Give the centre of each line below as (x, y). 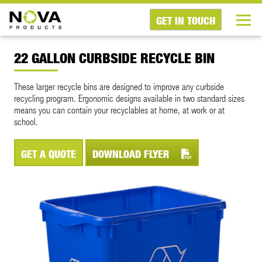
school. (26, 121)
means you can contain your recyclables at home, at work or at (119, 110)
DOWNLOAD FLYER (132, 154)
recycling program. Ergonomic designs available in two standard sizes (129, 98)
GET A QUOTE (49, 154)
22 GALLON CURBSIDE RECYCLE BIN (114, 58)
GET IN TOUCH (186, 21)
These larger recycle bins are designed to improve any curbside (119, 86)
